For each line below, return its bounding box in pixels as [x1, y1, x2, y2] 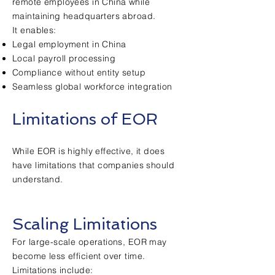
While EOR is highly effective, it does [12, 145, 165, 157]
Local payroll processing [12, 53, 116, 64]
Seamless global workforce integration [12, 81, 172, 92]
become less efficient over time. [12, 250, 145, 261]
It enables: [12, 25, 56, 36]
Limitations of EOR [12, 110, 158, 128]
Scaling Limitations [12, 215, 157, 233]
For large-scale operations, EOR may [12, 236, 167, 247]
